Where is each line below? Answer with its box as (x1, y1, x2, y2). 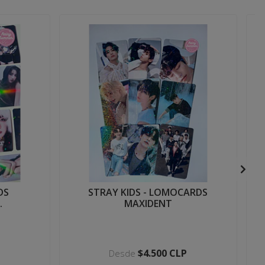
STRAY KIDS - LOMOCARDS (88, 185, 208, 199)
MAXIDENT (124, 196, 172, 210)
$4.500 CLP (138, 246, 188, 260)
